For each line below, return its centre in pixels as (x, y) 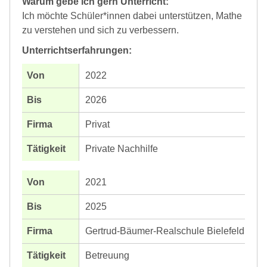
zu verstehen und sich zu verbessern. (100, 30)
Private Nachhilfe (122, 149)
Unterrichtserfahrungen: (77, 51)
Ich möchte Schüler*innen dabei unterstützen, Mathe (132, 16)
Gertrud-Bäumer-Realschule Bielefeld (165, 231)
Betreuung (107, 256)
